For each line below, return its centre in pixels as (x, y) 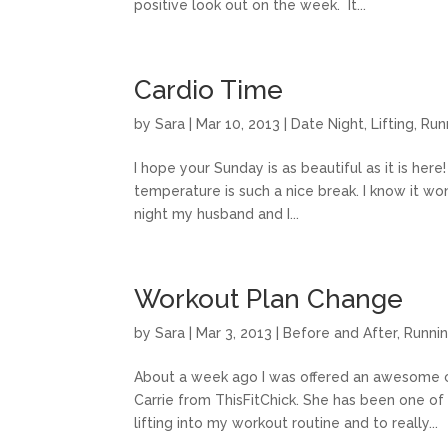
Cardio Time (209, 90)
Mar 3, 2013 (234, 333)
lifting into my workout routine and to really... (286, 423)
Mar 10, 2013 (238, 124)
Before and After (340, 333)
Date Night (328, 124)
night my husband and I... (217, 214)
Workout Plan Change (269, 299)
